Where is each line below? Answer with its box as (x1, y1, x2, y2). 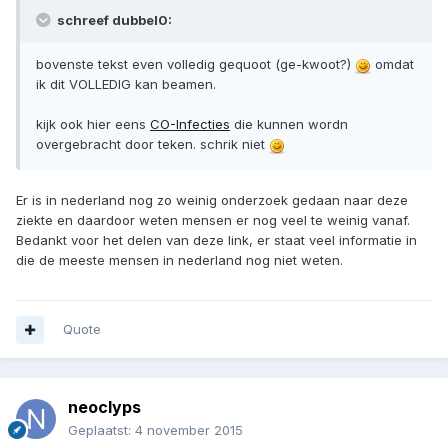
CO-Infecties (150, 116, 230, 133)
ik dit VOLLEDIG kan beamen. (36, 76, 216, 93)
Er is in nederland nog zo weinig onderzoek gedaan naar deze (16, 192, 408, 209)
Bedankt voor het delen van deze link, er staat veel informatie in (16, 232, 417, 249)
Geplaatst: (68, 422, 135, 439)
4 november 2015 (135, 422, 243, 439)
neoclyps (68, 397, 141, 418)
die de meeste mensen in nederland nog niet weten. (16, 252, 343, 269)
